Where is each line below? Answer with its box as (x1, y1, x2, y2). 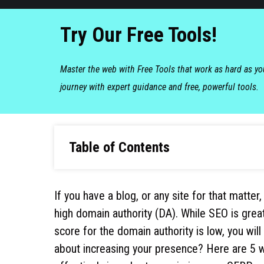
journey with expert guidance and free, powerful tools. (60, 81, 259, 93)
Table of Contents (69, 138, 170, 156)
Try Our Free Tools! (60, 22, 217, 47)
